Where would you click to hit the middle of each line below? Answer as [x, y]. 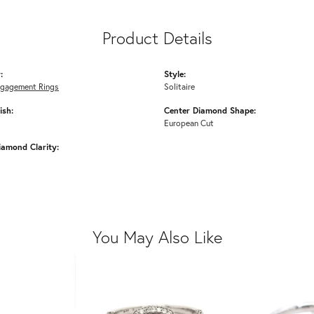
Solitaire [179, 87]
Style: [175, 74]
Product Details [157, 38]
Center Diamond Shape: [210, 110]
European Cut [189, 123]
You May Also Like [157, 237]
